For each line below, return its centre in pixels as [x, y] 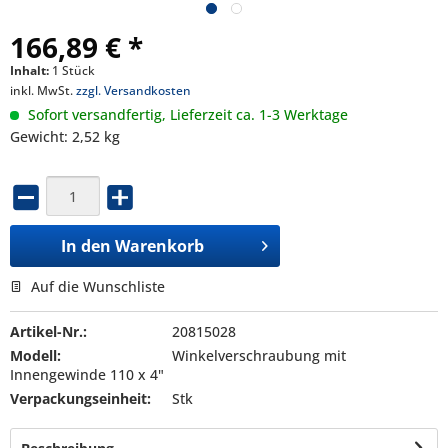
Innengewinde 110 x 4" [87, 374]
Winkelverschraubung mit [258, 355]
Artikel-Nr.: [48, 331]
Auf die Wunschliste [96, 286]
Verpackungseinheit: [80, 398]
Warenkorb [160, 245]
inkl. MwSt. [43, 90]
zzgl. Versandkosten [133, 90]
